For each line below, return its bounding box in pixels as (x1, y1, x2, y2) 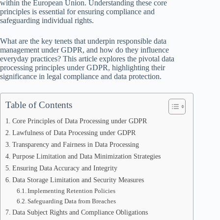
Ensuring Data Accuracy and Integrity (12, 164, 117, 172)
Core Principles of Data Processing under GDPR (12, 117, 147, 125)
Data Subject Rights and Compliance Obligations (12, 208, 148, 216)
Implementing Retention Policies (27, 187, 116, 194)
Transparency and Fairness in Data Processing (12, 140, 139, 148)
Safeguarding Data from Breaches (27, 197, 116, 205)
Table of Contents (5, 100, 72, 110)
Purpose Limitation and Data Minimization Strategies (12, 152, 161, 160)
